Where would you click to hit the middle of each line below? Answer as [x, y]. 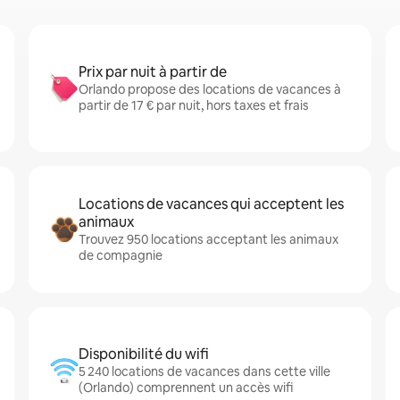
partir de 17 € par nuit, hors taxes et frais [194, 105]
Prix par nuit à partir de [153, 72]
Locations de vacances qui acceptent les [211, 204]
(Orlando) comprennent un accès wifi [186, 387]
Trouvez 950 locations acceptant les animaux [208, 239]
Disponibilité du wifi [144, 354]
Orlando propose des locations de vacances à [210, 89]
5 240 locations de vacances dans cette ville [204, 371]
